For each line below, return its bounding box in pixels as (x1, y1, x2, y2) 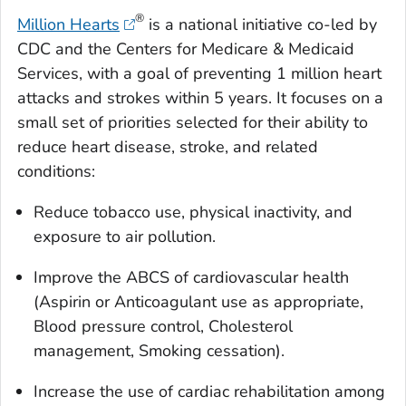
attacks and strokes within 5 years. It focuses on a (17, 87, 383, 110)
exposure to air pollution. (34, 226, 216, 248)
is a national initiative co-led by (143, 14, 377, 36)
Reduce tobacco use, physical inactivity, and (34, 201, 353, 224)
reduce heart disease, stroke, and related (17, 136, 318, 159)
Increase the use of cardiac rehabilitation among (34, 381, 385, 403)
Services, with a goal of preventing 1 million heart (17, 63, 382, 85)
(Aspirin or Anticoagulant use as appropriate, (34, 291, 363, 314)
